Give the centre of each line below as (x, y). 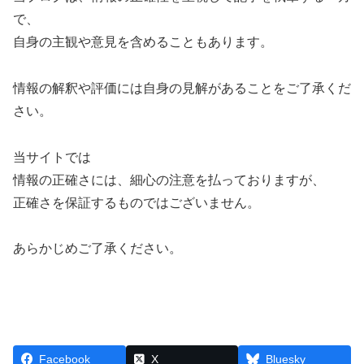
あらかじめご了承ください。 (97, 249)
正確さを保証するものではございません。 (136, 202)
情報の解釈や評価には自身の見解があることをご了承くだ (182, 88)
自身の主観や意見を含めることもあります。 (143, 41)
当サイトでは (52, 157)
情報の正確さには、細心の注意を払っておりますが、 (169, 180)
